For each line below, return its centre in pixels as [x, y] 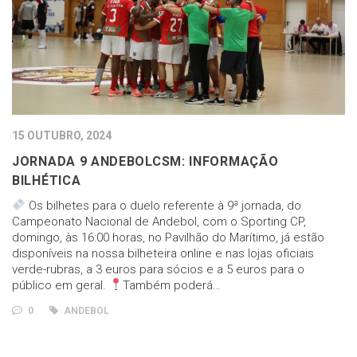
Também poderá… [172, 285]
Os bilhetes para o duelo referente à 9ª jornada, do [164, 205]
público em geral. [61, 285]
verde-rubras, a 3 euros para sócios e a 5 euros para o [158, 269]
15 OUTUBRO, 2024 [62, 135]
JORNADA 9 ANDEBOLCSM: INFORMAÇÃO [145, 161]
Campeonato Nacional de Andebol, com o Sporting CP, [159, 221]
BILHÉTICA [47, 180]
